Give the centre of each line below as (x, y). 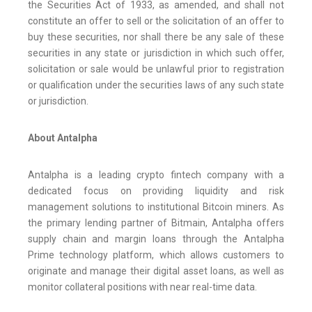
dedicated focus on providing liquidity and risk (156, 191)
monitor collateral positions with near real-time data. (142, 287)
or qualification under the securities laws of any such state (156, 85)
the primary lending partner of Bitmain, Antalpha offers (156, 223)
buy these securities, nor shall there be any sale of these (156, 37)
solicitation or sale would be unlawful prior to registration (156, 69)
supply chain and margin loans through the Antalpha (156, 239)
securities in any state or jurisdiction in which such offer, (156, 53)
